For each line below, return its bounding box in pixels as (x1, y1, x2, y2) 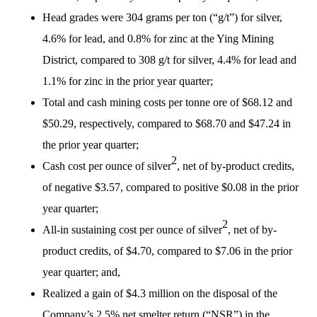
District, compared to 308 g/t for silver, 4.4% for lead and (42, 54, 296, 66)
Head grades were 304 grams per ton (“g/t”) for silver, (42, 11, 282, 23)
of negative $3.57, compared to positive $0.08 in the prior (42, 181, 299, 193)
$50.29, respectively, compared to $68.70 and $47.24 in (42, 117, 291, 129)
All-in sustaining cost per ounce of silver (42, 224, 222, 236)
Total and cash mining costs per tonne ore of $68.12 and (42, 96, 292, 108)
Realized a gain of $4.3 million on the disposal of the (42, 287, 277, 299)
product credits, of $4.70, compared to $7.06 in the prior (42, 245, 292, 257)
